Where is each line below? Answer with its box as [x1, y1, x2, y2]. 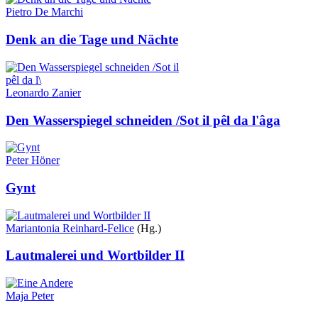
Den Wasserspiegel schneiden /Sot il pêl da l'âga [6, 112, 280, 128]
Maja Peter [6, 290, 54, 302]
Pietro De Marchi [6, 6, 83, 18]
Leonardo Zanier [6, 86, 81, 99]
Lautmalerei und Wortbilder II [6, 248, 185, 263]
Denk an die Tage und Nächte [6, 32, 178, 48]
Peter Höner [6, 154, 60, 167]
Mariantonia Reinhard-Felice [6, 221, 134, 234]
